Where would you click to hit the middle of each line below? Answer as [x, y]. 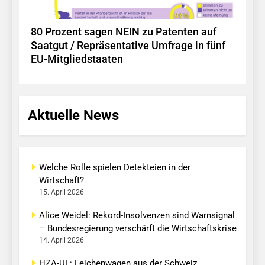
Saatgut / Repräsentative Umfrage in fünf [128, 46]
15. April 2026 [62, 193]
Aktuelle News [73, 116]
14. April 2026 [62, 240]
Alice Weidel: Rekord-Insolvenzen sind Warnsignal [137, 216]
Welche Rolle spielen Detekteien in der [115, 168]
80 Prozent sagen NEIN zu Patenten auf [124, 32]
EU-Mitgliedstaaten [77, 59]
